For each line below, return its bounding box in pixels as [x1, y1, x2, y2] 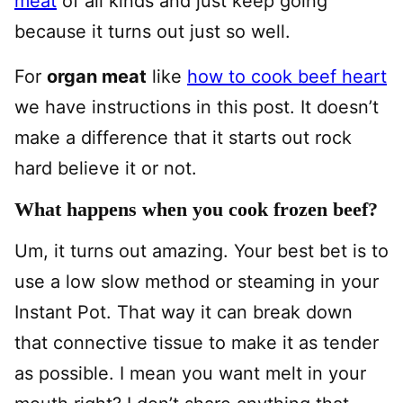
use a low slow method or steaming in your [14, 271, 379, 293]
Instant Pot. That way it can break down [14, 301, 353, 324]
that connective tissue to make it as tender [14, 332, 379, 354]
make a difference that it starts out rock [14, 127, 352, 149]
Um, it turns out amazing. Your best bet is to [14, 240, 389, 263]
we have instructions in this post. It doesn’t [14, 96, 379, 119]
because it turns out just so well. [14, 21, 291, 43]
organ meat [47, 66, 147, 88]
